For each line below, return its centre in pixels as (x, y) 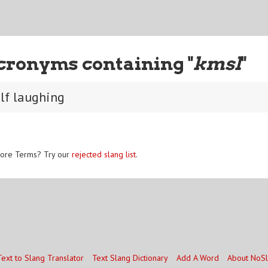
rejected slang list (104, 154)
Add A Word (197, 258)
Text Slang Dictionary (130, 258)
